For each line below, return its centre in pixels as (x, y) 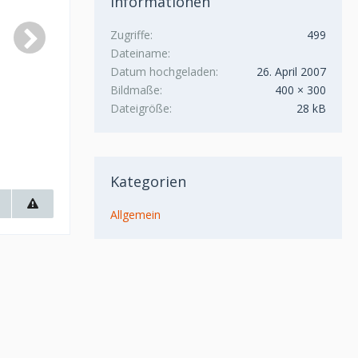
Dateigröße (140, 108)
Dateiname (139, 53)
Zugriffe (130, 35)
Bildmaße (135, 90)
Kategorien (148, 181)
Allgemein (135, 215)
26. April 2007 (291, 72)
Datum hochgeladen (163, 72)
